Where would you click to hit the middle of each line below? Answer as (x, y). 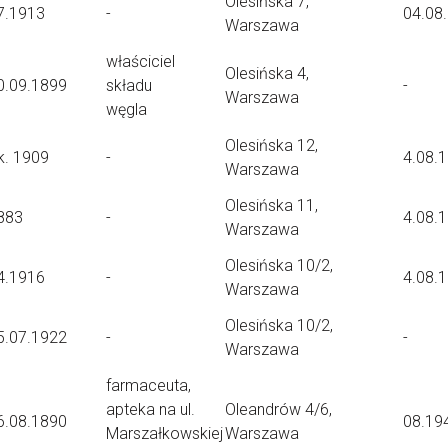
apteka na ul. (150, 409)
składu (129, 85)
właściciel (140, 61)
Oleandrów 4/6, (278, 409)
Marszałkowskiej (164, 433)
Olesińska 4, (267, 73)
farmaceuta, (148, 385)
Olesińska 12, (271, 145)
